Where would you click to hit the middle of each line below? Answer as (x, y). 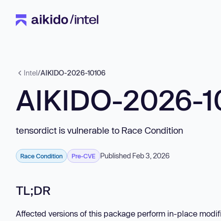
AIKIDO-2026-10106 (73, 73)
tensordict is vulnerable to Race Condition (99, 130)
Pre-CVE (84, 156)
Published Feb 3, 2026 (135, 156)
